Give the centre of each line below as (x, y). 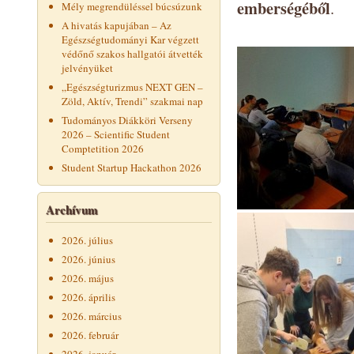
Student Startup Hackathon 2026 (132, 168)
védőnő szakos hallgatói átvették (132, 54)
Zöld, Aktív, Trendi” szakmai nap (132, 101)
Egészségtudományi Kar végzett (130, 40)
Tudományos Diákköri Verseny (127, 120)
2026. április (88, 297)
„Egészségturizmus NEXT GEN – (132, 87)
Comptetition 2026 (103, 149)
